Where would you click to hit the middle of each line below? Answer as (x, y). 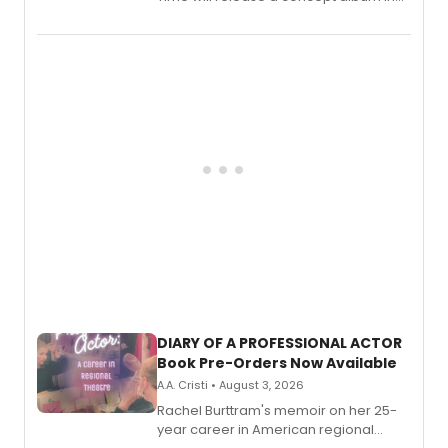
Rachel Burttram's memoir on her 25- (277, 411)
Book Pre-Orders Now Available (277, 363)
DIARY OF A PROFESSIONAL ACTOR (279, 343)
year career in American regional (265, 430)
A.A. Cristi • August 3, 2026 (230, 385)
